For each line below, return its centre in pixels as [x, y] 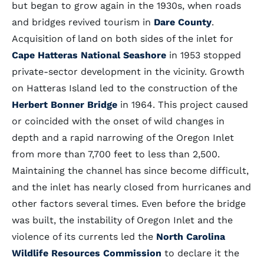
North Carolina [191, 237]
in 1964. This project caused [183, 105]
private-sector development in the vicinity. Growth [128, 72]
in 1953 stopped [204, 55]
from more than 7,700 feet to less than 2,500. [116, 154]
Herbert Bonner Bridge [65, 105]
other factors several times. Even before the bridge [129, 204]
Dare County [183, 22]
